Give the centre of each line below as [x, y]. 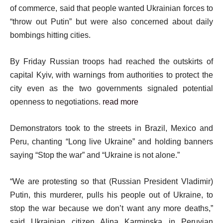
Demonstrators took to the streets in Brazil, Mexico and [111, 128]
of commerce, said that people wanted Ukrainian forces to [111, 8]
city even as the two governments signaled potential [111, 88]
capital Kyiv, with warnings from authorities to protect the [111, 75]
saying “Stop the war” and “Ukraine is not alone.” [95, 155]
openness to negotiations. [56, 102]
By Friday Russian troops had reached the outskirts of [111, 61]
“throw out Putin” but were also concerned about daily [111, 22]
